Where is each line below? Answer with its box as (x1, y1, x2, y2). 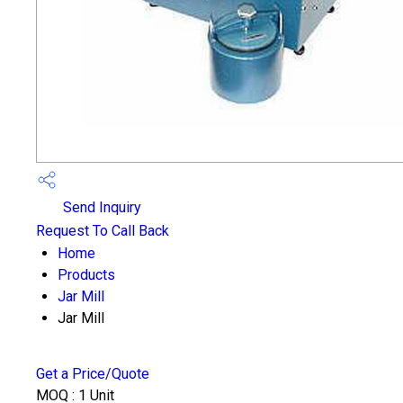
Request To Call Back (36, 222, 169, 239)
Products (58, 266, 115, 283)
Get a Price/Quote (36, 365, 149, 382)
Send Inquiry (59, 199, 141, 217)
